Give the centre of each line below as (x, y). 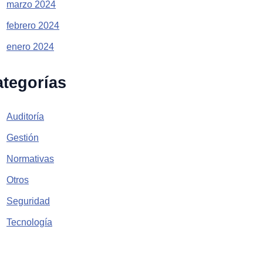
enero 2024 (30, 46)
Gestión (23, 138)
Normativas (30, 159)
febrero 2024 (33, 25)
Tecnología (29, 222)
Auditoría (25, 117)
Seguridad (28, 201)
